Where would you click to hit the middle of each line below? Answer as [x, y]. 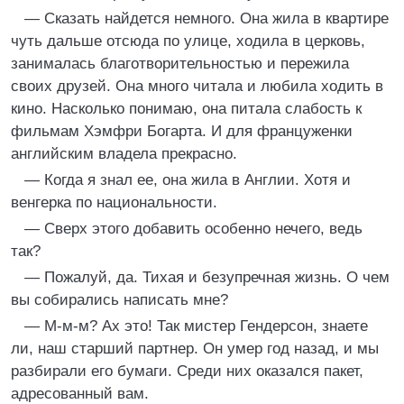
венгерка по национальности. [114, 202]
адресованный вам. [80, 394]
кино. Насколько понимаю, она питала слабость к [186, 109]
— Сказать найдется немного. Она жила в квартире [207, 18]
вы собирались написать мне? [119, 300]
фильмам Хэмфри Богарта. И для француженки [182, 131]
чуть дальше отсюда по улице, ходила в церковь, [188, 41]
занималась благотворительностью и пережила [180, 64]
